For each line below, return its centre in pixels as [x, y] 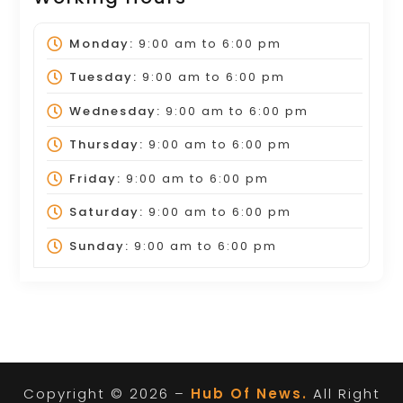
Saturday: [106, 212]
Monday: [101, 43]
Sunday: [99, 246]
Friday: [95, 178]
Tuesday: [103, 77]
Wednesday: [115, 111]
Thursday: [106, 145]
